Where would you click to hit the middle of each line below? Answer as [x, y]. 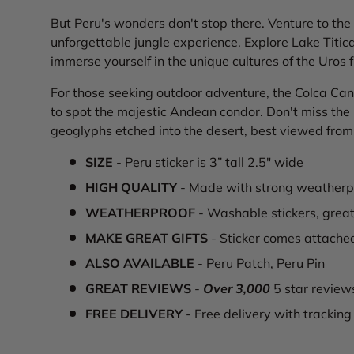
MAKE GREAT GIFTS [147, 238]
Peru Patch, [240, 264]
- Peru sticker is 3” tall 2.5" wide [213, 162]
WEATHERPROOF [140, 213]
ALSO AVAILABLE [140, 264]
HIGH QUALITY [131, 188]
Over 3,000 [237, 289]
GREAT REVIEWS [138, 289]
